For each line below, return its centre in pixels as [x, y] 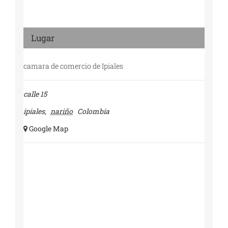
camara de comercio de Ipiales [73, 66]
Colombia [93, 111]
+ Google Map [48, 129]
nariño [62, 111]
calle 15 [35, 94]
